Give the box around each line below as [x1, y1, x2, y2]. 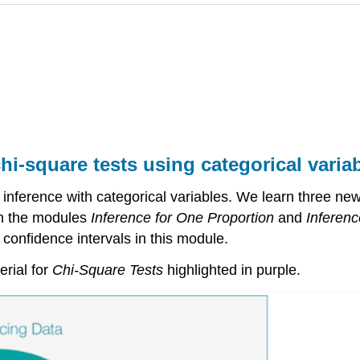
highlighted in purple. [163, 261, 301, 278]
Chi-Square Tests [52, 261, 163, 278]
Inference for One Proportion [91, 210, 274, 227]
